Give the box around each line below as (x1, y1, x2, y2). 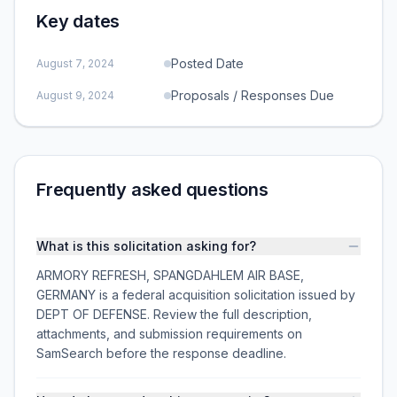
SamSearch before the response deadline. (36, 346, 286, 361)
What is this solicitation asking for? (36, 238, 256, 253)
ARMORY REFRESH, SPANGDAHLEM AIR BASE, (36, 268, 304, 283)
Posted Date (171, 56, 244, 71)
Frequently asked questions (36, 179, 269, 200)
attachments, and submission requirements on (36, 326, 302, 341)
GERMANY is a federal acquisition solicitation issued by (36, 287, 355, 302)
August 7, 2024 (36, 57, 114, 70)
